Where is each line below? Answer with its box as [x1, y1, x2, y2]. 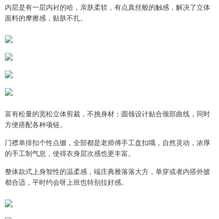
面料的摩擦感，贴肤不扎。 [5, 12, 87, 22]
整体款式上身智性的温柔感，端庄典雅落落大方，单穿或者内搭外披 [5, 166, 210, 176]
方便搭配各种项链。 [5, 119, 66, 129]
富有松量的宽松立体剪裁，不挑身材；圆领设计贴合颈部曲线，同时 [5, 108, 210, 118]
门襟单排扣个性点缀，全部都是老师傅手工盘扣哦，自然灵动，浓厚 [5, 137, 210, 147]
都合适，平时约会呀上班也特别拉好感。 [5, 176, 128, 187]
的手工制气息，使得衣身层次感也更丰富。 [5, 148, 135, 158]
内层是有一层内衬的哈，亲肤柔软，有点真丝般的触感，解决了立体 [5, 1, 210, 12]
